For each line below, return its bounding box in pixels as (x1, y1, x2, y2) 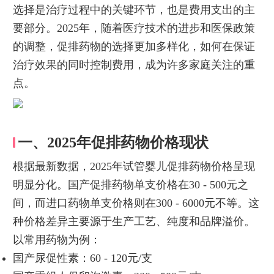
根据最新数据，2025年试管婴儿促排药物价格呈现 (12, 160, 255, 172)
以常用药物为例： (12, 233, 101, 246)
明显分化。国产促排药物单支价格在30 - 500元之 (12, 178, 248, 191)
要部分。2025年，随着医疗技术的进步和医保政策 (12, 21, 255, 34)
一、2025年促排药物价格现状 (17, 134, 209, 150)
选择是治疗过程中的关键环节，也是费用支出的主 (12, 3, 255, 16)
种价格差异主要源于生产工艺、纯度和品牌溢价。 (12, 215, 255, 228)
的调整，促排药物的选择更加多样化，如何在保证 (12, 40, 255, 53)
